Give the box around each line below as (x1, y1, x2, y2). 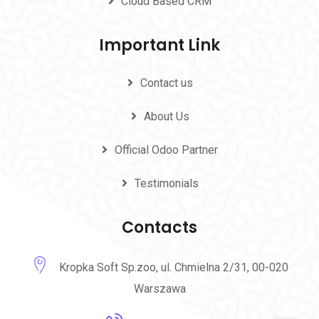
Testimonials (134, 176, 199, 190)
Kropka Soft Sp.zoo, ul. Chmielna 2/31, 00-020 (59, 260, 288, 274)
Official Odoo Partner (115, 142, 218, 157)
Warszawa (134, 281, 186, 296)
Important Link (99, 33, 220, 56)
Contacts (122, 216, 197, 239)
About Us (143, 109, 189, 123)
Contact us (140, 75, 193, 90)
